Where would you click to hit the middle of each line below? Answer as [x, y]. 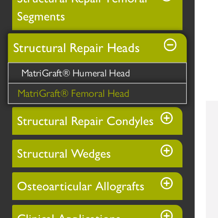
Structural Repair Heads [76, 48]
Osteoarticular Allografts [81, 186]
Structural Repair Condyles [85, 121]
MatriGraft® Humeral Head [76, 73]
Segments [41, 16]
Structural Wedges [64, 154]
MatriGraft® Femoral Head [73, 93]
